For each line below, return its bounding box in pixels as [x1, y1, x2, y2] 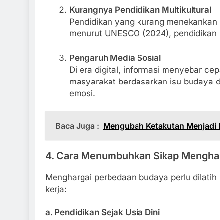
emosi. [69, 88, 95, 98]
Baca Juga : [55, 121, 99, 131]
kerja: [45, 184, 67, 194]
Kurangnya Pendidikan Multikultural [69, 5, 211, 15]
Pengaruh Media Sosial [69, 53, 161, 63]
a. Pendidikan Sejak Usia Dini [45, 207, 160, 218]
